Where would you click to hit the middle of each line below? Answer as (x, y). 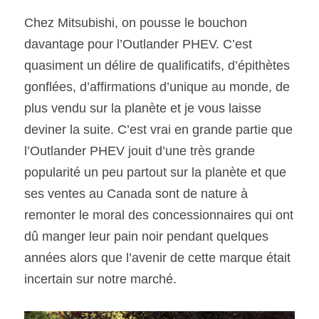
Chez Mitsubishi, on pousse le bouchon (136, 23)
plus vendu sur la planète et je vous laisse (143, 108)
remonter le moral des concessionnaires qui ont (159, 215)
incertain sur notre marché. (100, 279)
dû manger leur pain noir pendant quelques (146, 236)
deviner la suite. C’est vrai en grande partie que (158, 130)
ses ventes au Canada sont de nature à (136, 194)
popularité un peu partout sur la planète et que (155, 172)
